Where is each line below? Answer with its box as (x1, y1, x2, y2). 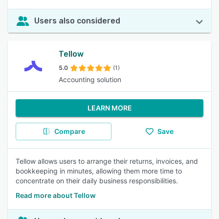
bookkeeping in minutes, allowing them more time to (16, 167, 182, 175)
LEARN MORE (87, 104, 132, 112)
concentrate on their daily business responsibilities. (16, 176, 178, 185)
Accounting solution (59, 75, 121, 84)
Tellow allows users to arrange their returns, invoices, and (16, 157, 198, 165)
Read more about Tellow (16, 191, 96, 199)
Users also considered (34, 16, 120, 25)
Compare (54, 127, 85, 135)
